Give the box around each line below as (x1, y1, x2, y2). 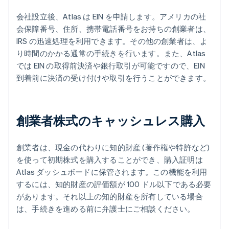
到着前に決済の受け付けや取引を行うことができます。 (16, 73, 211, 83)
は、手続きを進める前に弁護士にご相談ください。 (16, 203, 195, 214)
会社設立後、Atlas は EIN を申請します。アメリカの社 (16, 11, 207, 22)
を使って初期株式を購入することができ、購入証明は (16, 154, 203, 165)
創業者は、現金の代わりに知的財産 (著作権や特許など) (16, 142, 210, 153)
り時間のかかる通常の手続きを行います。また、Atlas (16, 48, 206, 59)
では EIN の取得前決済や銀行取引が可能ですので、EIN (16, 60, 205, 71)
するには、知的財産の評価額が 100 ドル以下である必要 (16, 179, 212, 190)
